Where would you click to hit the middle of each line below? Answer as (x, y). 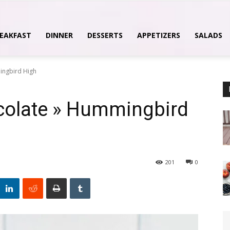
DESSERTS (105, 35)
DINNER (59, 35)
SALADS (208, 35)
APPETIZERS (159, 35)
